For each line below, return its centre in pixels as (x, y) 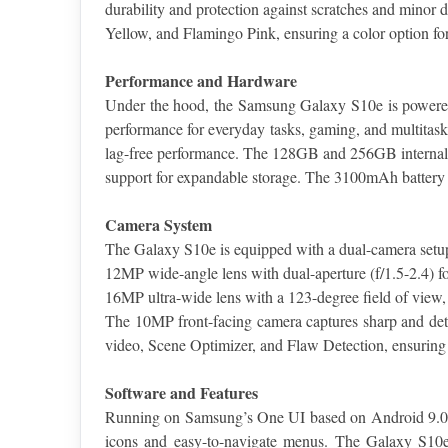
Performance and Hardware (201, 81)
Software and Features (181, 393)
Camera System (158, 225)
